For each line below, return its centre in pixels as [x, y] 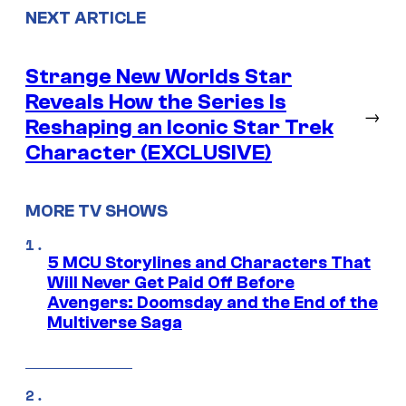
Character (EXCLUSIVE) [149, 152]
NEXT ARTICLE [86, 18]
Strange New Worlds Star [159, 76]
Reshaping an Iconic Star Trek [179, 127]
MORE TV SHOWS [97, 212]
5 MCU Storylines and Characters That [209, 263]
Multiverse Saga [115, 323]
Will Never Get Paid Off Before [171, 283]
